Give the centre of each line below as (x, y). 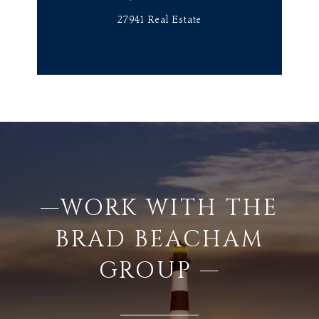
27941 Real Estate (159, 19)
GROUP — (159, 271)
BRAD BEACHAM (159, 239)
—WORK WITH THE (159, 208)
